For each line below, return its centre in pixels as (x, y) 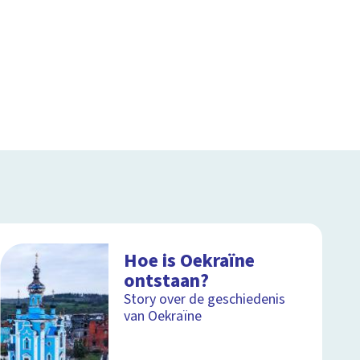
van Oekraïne (163, 316)
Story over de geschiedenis (205, 299)
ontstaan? (167, 280)
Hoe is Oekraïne (190, 260)
